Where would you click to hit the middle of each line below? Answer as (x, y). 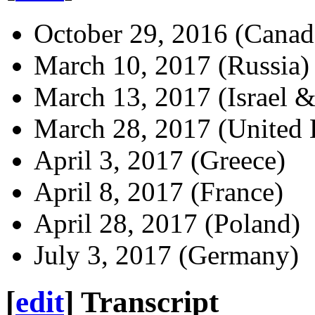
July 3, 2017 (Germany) (166, 255)
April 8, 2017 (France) (159, 192)
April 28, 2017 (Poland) (167, 224)
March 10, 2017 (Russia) (172, 65)
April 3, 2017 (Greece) (160, 160)
